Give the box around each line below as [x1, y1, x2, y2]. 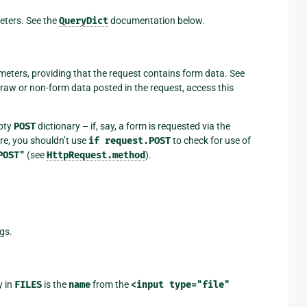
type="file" [169, 278, 230, 291]
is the [41, 278, 69, 290]
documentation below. [108, 14, 205, 26]
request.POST [104, 134, 171, 147]
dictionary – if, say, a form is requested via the [35, 120, 230, 132]
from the [90, 278, 131, 290]
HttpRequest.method [46, 149, 145, 161]
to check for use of [170, 134, 251, 146]
